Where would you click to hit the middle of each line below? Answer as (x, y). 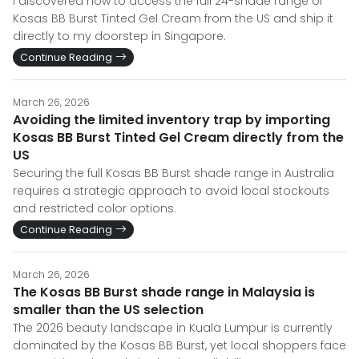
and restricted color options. (95, 208)
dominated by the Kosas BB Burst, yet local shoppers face (179, 345)
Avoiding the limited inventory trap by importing (171, 120)
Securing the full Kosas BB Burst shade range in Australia (173, 173)
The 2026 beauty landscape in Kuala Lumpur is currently (173, 328)
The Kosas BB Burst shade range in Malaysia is (164, 292)
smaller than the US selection (108, 310)
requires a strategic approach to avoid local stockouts (171, 191)
